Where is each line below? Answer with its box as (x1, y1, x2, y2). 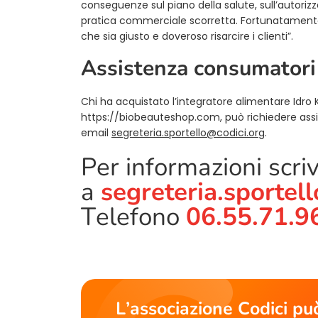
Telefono (81, 199, 180, 234)
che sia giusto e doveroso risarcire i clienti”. (81, 28, 293, 43)
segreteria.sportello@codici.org (111, 125, 265, 140)
